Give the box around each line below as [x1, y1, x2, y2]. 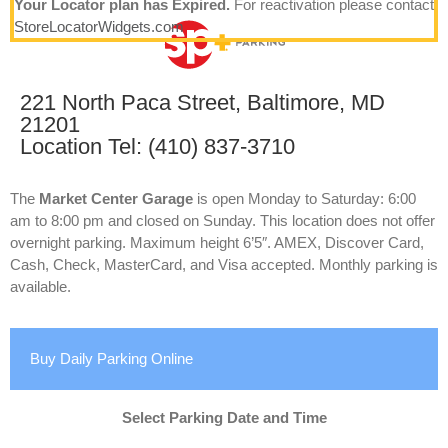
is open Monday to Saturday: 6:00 [193, 190, 416, 208]
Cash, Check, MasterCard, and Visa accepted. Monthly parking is [10, 256, 438, 274]
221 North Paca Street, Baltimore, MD [20, 90, 385, 116]
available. [10, 278, 71, 296]
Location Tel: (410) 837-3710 [20, 134, 295, 160]
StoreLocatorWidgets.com [14, 18, 184, 36]
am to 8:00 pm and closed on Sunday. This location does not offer [10, 212, 435, 230]
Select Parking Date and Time [121, 409, 327, 427]
